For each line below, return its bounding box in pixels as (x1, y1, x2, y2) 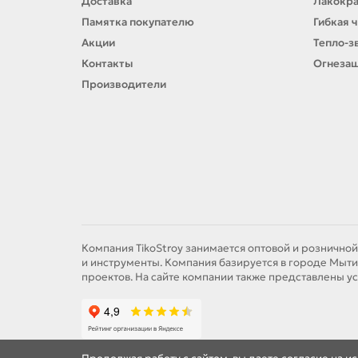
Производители (82, 78, 166, 91)
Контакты (82, 57, 133, 70)
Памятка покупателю (82, 15, 194, 29)
